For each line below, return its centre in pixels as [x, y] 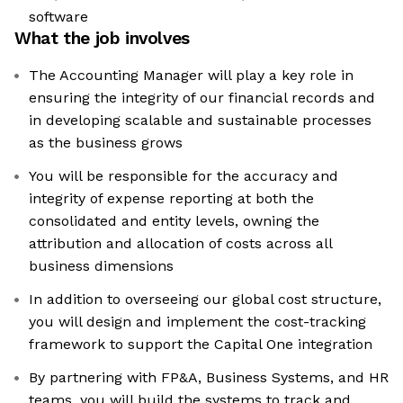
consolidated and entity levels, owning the [174, 221]
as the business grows [106, 143]
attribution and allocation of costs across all [181, 244]
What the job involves [102, 39]
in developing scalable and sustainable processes [200, 121]
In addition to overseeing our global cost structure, [205, 300]
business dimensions [101, 266]
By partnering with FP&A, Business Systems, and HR [209, 378]
